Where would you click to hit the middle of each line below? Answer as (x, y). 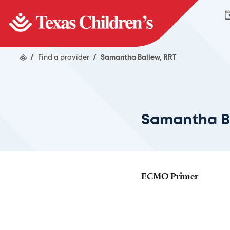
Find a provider (64, 58)
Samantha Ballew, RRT (139, 58)
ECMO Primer (169, 176)
